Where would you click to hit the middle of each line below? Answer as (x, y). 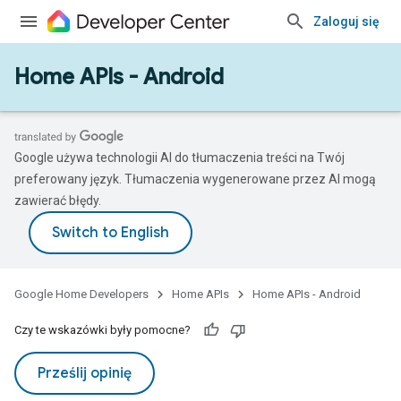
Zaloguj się (346, 21)
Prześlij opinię (85, 373)
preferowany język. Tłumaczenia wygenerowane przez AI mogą (195, 179)
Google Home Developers (81, 294)
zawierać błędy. (58, 200)
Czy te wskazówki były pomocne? (102, 330)
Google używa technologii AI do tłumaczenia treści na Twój (179, 158)
